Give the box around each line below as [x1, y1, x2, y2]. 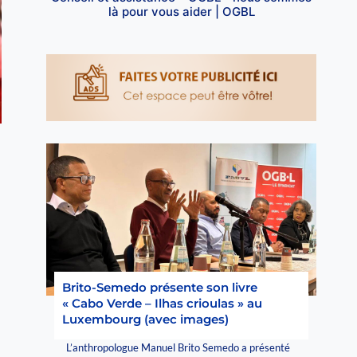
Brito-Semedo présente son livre [62, 279, 258, 295]
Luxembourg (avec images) [62, 311, 229, 327]
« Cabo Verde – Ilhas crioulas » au [62, 295, 263, 311]
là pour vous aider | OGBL [108, 3, 255, 19]
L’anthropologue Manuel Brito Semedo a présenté [66, 340, 291, 354]
